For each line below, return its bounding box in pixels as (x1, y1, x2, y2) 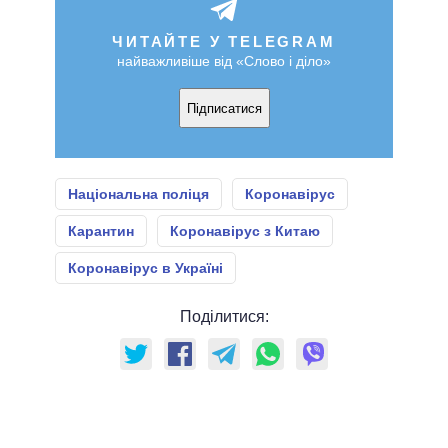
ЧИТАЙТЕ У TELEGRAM (112, 33, 336, 51)
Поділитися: (179, 308, 269, 326)
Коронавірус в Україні (68, 260, 223, 277)
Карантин (68, 223, 134, 240)
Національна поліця (68, 186, 209, 203)
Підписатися (186, 100, 262, 116)
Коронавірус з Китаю (170, 223, 320, 240)
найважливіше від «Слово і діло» (117, 53, 331, 70)
